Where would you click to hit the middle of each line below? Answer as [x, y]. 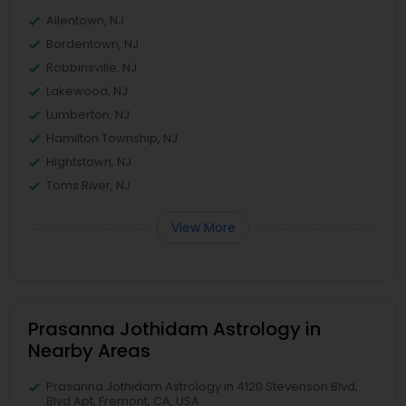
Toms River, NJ [88, 185]
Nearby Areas [89, 351]
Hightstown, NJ [89, 162]
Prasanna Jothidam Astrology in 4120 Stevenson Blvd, [202, 387]
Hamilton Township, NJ [112, 138]
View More [203, 227]
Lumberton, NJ [88, 115]
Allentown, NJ [85, 20]
